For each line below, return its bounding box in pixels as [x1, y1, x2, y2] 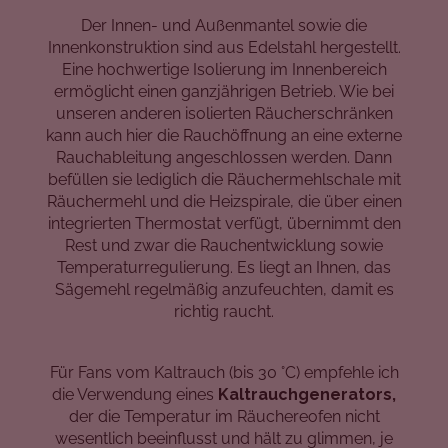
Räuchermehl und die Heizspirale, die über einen [46, 191, 402, 211]
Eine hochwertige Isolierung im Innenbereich [61, 59, 387, 79]
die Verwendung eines [52, 384, 218, 404]
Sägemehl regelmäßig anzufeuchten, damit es [54, 279, 394, 299]
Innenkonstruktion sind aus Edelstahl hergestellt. [47, 37, 401, 57]
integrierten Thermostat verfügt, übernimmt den [47, 213, 401, 233]
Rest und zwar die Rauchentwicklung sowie [65, 235, 383, 255]
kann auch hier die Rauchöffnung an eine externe [46, 125, 402, 145]
